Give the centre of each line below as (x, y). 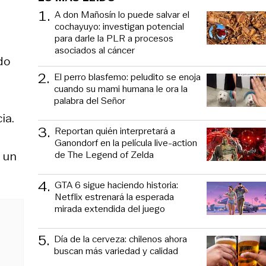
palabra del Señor (90, 100)
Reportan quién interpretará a (115, 131)
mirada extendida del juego (110, 208)
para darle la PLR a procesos (114, 38)
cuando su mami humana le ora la (121, 88)
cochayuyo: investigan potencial (119, 26)
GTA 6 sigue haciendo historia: (116, 185)
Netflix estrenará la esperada (114, 197)
